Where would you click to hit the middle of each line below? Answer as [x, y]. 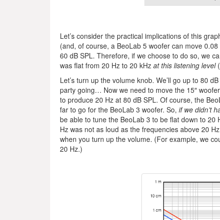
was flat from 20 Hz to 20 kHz [107, 66]
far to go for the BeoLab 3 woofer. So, [119, 110]
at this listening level [184, 66]
